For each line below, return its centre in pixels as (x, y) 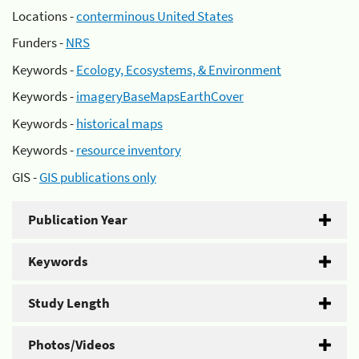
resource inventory (129, 150)
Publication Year (78, 219)
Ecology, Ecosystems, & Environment (179, 69)
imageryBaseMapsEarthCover (160, 96)
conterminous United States (155, 16)
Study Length (69, 303)
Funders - (39, 42)
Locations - (44, 16)
